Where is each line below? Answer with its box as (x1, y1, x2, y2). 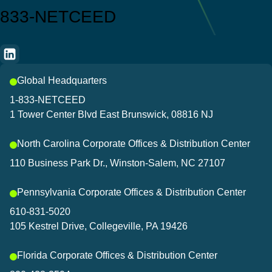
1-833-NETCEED (10, 95, 86, 106)
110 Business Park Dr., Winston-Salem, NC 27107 (10, 158, 225, 169)
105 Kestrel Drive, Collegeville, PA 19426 (10, 221, 188, 232)
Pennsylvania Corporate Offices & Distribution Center (17, 187, 246, 198)
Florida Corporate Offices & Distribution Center (17, 250, 217, 261)
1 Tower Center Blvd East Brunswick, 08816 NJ (10, 109, 213, 120)
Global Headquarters (17, 75, 107, 86)
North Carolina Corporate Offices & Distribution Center (17, 138, 250, 149)
